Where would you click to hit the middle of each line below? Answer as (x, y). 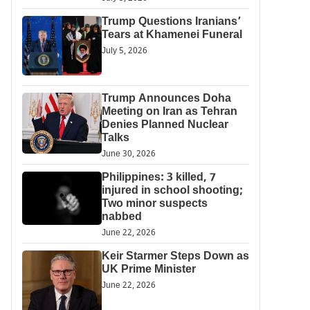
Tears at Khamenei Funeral (172, 36)
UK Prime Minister (148, 270)
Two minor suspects (154, 204)
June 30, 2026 (128, 154)
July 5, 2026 (124, 51)
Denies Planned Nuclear (165, 125)
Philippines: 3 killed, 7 (158, 178)
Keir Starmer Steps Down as (175, 257)
